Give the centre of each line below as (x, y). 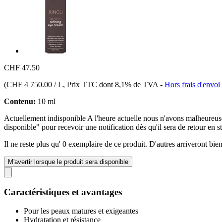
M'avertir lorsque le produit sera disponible (68, 162)
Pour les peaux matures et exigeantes (81, 211)
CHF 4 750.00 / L (35, 84)
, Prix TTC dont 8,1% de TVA (111, 84)
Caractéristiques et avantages (63, 192)
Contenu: (20, 101)
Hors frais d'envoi (192, 84)
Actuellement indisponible (46, 118)
